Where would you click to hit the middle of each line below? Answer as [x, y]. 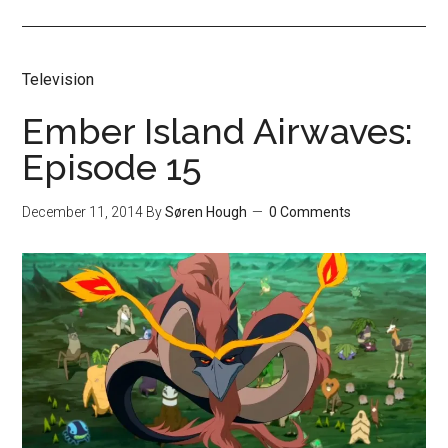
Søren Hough [206, 212]
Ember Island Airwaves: [218, 131]
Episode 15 [112, 167]
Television [58, 79]
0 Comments [310, 212]
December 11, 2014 [83, 212]
